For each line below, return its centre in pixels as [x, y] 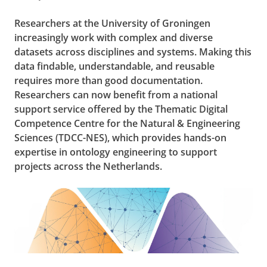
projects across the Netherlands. [88, 167]
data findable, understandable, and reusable [114, 66]
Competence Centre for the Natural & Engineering [127, 124]
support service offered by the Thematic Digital [121, 109]
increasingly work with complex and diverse [114, 38]
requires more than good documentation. [108, 81]
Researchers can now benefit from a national [116, 95]
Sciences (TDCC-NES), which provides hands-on [120, 138]
